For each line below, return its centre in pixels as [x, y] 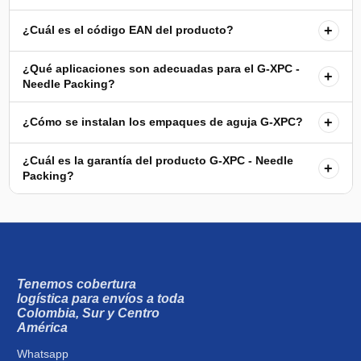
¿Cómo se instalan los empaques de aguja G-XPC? [162, 122]
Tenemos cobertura [77, 284]
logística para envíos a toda [101, 298]
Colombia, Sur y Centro [88, 313]
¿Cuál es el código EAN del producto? [128, 30]
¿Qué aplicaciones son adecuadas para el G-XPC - [161, 68]
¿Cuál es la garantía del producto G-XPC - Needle [158, 160]
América [42, 327]
